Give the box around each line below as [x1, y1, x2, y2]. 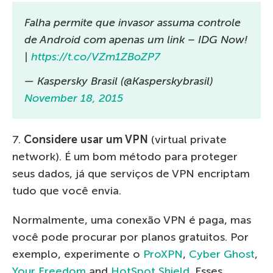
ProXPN [143, 247, 183, 261]
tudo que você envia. [12, 184, 121, 197]
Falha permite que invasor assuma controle [24, 16, 241, 29]
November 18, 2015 [24, 91, 123, 105]
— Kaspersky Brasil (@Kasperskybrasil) [24, 74, 213, 88]
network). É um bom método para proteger [12, 150, 238, 163]
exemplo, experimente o [12, 247, 143, 261]
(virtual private [148, 133, 227, 146]
